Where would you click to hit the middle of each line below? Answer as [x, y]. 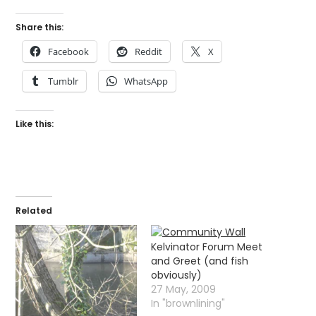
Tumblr [63, 81]
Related [34, 211]
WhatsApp [146, 81]
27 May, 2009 [183, 290]
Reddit [149, 52]
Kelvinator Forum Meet [207, 247]
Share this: [40, 28]
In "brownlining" [188, 304]
